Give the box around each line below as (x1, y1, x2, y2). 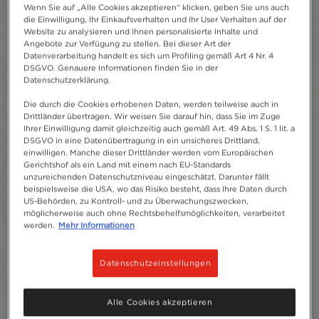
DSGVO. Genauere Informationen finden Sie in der (23, 62, 219, 73)
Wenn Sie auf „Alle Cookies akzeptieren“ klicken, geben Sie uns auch (23, 1, 290, 12)
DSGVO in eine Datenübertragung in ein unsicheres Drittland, (23, 135, 261, 145)
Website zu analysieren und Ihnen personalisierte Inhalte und (23, 26, 258, 36)
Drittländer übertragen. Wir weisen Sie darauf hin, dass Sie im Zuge (23, 110, 281, 121)
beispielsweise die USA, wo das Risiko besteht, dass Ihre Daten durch (23, 183, 288, 194)
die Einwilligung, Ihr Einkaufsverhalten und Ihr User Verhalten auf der (23, 14, 287, 24)
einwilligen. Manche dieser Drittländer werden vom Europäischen (23, 147, 274, 157)
